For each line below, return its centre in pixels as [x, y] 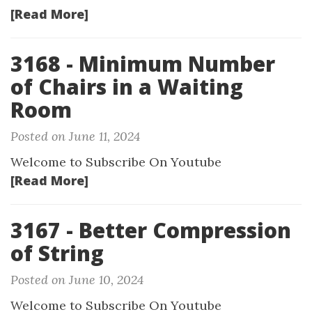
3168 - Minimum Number [143, 64]
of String [57, 253]
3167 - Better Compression [151, 230]
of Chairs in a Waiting [127, 87]
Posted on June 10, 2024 [77, 280]
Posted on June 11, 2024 [75, 136]
